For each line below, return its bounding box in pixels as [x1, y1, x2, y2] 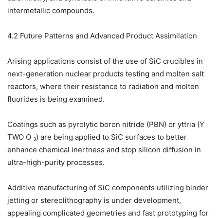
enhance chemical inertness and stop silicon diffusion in [7, 145, 201, 155]
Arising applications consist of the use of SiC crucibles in [7, 56, 203, 66]
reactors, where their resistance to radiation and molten [7, 82, 199, 91]
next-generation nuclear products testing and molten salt [7, 69, 204, 79]
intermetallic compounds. [7, 6, 94, 16]
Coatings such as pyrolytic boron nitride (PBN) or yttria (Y [7, 120, 204, 129]
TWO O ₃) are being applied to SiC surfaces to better [7, 132, 187, 142]
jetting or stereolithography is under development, [7, 196, 181, 205]
